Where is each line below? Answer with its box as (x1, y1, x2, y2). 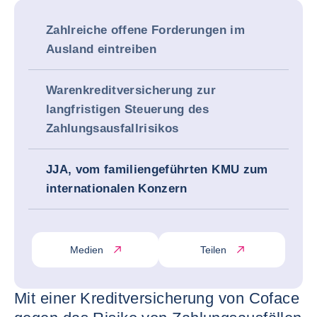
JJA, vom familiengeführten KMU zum (46, 163, 268, 176)
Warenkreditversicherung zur (46, 83, 217, 97)
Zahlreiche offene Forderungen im (46, 23, 245, 37)
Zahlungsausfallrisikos (46, 122, 179, 135)
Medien (70, 243, 103, 255)
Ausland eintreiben (46, 42, 157, 56)
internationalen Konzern (46, 182, 188, 195)
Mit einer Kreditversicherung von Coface (14, 289, 300, 307)
